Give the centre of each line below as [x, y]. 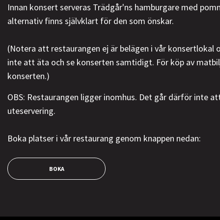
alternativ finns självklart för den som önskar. [91, 21]
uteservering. [31, 111]
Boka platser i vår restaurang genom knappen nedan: [104, 138]
